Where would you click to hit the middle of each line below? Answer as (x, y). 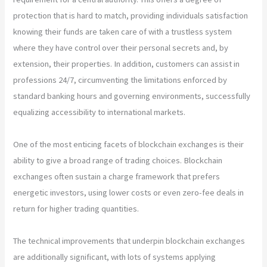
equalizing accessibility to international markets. (100, 112)
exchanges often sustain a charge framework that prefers (117, 176)
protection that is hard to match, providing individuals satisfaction (131, 15)
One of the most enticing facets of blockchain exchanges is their (129, 144)
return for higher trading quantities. (76, 208)
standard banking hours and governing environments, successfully (132, 96)
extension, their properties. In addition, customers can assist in (127, 63)
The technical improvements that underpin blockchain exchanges (129, 240)
